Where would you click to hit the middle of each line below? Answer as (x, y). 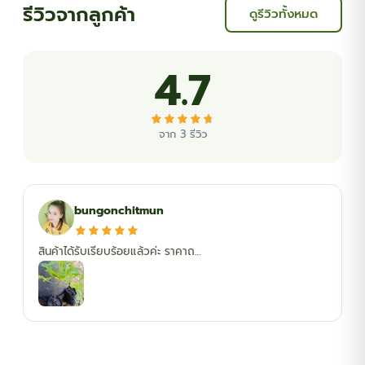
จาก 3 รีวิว (182, 134)
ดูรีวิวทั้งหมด (284, 14)
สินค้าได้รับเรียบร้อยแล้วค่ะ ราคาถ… (120, 252)
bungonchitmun (119, 210)
